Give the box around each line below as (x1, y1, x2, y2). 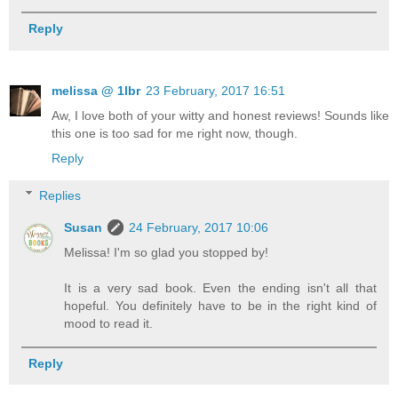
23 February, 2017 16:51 (146, 84, 285, 99)
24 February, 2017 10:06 (129, 219, 269, 235)
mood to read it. (64, 315, 154, 330)
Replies (39, 187, 82, 203)
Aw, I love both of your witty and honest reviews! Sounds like (52, 108, 389, 123)
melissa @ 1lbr (52, 84, 140, 99)
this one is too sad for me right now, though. (52, 126, 298, 141)
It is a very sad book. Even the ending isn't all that (64, 280, 377, 295)
